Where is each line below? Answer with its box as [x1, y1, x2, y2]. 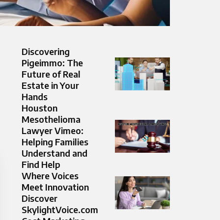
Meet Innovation [22, 181, 89, 193]
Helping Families [22, 136, 88, 148]
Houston [22, 102, 57, 114]
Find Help [22, 159, 60, 170]
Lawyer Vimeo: [22, 125, 83, 137]
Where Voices [22, 170, 79, 182]
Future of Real [22, 68, 81, 80]
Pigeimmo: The [22, 57, 83, 69]
